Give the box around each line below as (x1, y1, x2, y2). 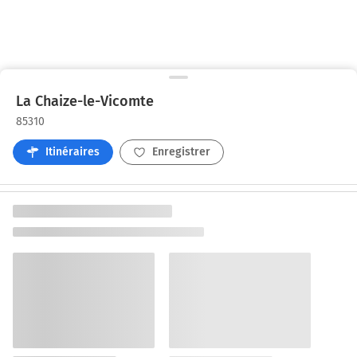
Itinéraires (45, 145, 100, 159)
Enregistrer (152, 145, 210, 159)
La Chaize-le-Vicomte (16, 92, 154, 111)
